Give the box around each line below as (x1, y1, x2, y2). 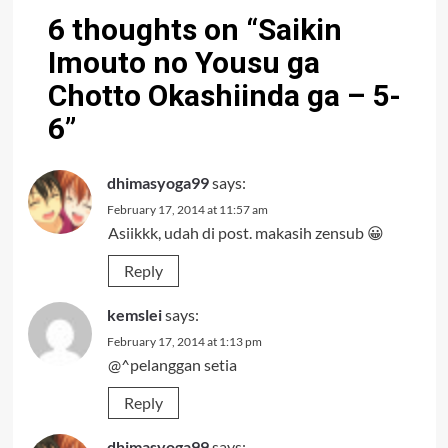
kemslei (106, 305, 162, 325)
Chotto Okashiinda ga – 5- (47, 78, 401, 114)
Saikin (257, 12, 342, 48)
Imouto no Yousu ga (47, 45, 320, 81)
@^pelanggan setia (107, 355, 237, 375)
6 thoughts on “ (47, 12, 258, 48)
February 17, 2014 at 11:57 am (106, 202, 268, 218)
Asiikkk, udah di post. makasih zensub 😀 (107, 223, 384, 243)
